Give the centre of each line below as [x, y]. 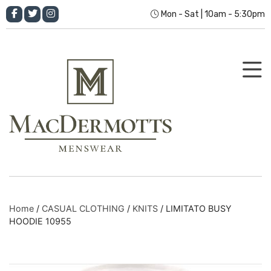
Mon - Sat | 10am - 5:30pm [212, 14]
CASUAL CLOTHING [83, 208]
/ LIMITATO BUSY [195, 208]
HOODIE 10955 [40, 221]
